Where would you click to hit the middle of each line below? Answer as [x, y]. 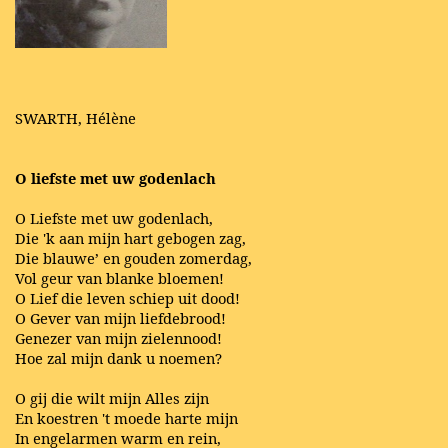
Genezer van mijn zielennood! [118, 337]
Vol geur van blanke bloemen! [119, 277]
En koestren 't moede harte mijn [126, 417]
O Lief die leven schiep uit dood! [127, 297]
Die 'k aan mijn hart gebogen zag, [130, 237]
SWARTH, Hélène [75, 117]
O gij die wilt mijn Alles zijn [112, 397]
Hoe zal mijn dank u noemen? [118, 357]
